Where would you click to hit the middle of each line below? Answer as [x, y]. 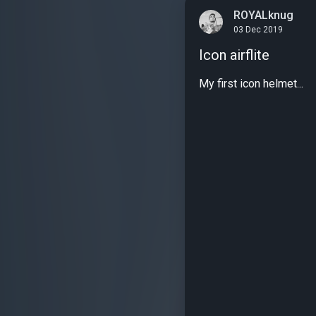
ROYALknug [263, 16]
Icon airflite [234, 55]
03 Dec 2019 [258, 29]
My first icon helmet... [251, 83]
